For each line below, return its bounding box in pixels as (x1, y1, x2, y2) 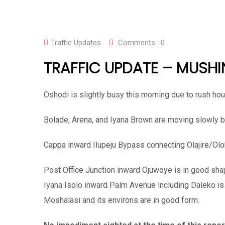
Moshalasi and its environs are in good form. (44, 195, 199, 205)
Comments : (116, 38, 161, 47)
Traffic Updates (51, 38, 101, 47)
